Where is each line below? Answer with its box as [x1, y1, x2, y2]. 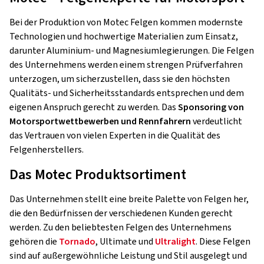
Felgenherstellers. [9, 143, 84, 156]
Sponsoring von [178, 101, 244, 114]
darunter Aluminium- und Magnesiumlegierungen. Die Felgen [9, 44, 254, 57]
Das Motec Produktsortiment [9, 164, 186, 185]
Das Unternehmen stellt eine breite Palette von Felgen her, [9, 193, 249, 206]
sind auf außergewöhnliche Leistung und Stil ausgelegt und [9, 249, 247, 262]
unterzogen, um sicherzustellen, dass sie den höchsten [9, 72, 230, 85]
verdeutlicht [193, 115, 242, 128]
